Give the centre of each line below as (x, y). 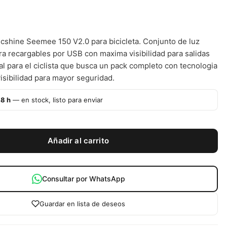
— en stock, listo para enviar (57, 100)
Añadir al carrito (78, 141)
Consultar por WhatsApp (83, 179)
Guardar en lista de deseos (83, 204)
